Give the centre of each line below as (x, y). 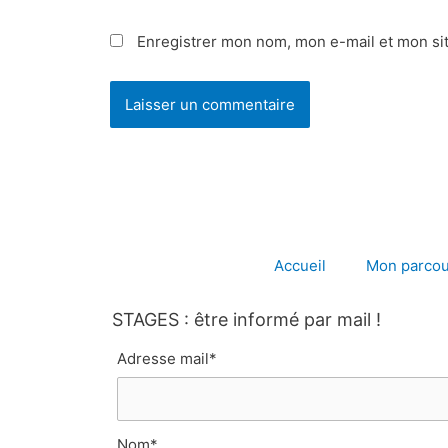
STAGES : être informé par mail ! (246, 319)
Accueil (300, 265)
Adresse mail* (167, 358)
